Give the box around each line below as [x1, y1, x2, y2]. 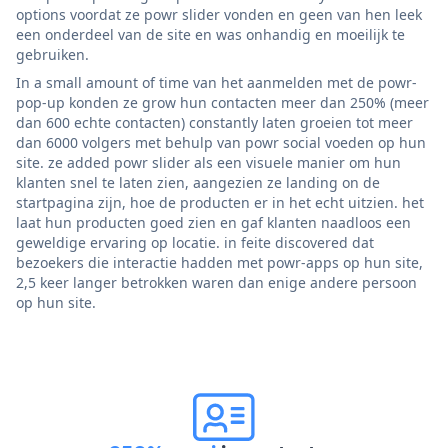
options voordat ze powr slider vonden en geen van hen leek [16, 5, 422, 25]
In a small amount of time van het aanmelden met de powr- [16, 73, 417, 93]
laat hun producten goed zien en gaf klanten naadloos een [16, 213, 411, 233]
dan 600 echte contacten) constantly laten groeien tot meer [16, 113, 413, 133]
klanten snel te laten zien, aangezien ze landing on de [16, 173, 380, 193]
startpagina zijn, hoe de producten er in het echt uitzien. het [16, 193, 424, 213]
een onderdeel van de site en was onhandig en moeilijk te [16, 25, 405, 45]
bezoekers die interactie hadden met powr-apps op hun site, [16, 253, 423, 273]
